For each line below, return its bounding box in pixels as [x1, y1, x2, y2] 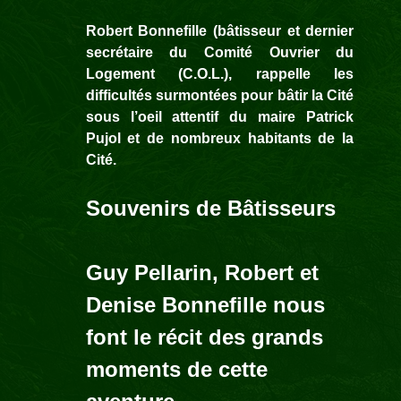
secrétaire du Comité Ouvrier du [85, 45, 354, 61]
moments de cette [85, 357, 268, 382]
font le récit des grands [85, 325, 323, 350]
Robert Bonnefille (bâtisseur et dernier [85, 23, 354, 39]
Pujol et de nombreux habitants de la [85, 131, 354, 147]
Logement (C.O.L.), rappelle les [85, 66, 354, 82]
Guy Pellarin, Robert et [85, 260, 319, 286]
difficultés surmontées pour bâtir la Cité [85, 88, 354, 104]
